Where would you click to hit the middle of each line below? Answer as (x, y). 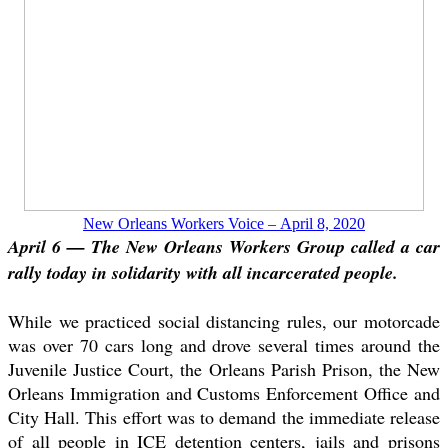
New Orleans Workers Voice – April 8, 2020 (224, 224)
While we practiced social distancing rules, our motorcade (224, 321)
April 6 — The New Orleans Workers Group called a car (224, 247)
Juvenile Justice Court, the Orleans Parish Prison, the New (224, 369)
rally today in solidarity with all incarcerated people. (206, 273)
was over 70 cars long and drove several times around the (224, 345)
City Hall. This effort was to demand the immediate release (224, 417)
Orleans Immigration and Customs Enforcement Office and (224, 393)
